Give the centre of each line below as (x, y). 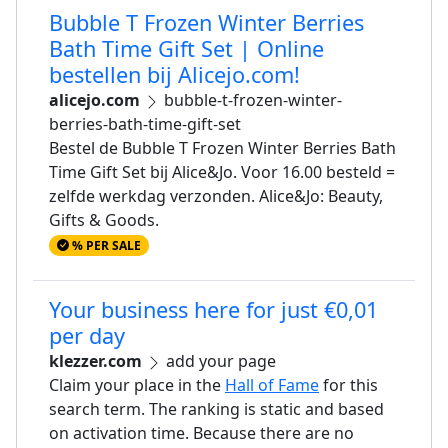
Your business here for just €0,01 (213, 310)
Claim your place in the (137, 385)
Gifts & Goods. (104, 220)
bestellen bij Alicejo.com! (174, 74)
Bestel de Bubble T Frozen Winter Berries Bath (222, 148)
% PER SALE (104, 245)
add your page (219, 361)
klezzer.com (95, 361)
